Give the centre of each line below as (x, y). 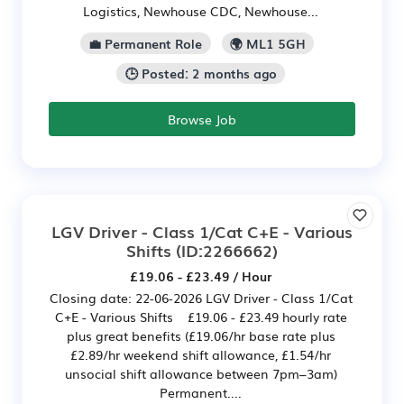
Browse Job (202, 119)
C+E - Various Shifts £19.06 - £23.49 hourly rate (201, 317)
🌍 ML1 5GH (267, 43)
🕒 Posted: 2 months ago (201, 73)
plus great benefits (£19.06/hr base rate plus (201, 336)
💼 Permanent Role (146, 43)
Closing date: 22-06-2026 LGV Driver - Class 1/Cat (201, 298)
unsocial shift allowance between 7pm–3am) (201, 374)
